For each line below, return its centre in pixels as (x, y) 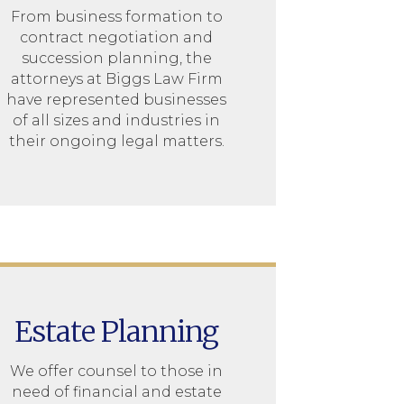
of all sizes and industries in (117, 120)
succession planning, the (116, 58)
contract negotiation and (117, 37)
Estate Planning (117, 331)
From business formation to (116, 16)
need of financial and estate (116, 391)
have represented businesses (117, 99)
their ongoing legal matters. (116, 141)
